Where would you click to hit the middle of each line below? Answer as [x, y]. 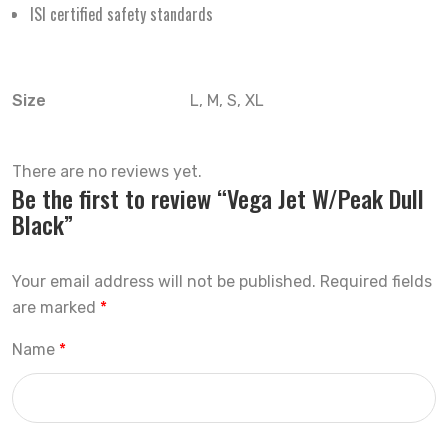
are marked [56, 307]
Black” [42, 224]
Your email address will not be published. [164, 281]
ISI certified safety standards [121, 14]
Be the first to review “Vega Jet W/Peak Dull [218, 198]
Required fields [376, 281]
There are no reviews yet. [107, 171]
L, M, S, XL [227, 100]
